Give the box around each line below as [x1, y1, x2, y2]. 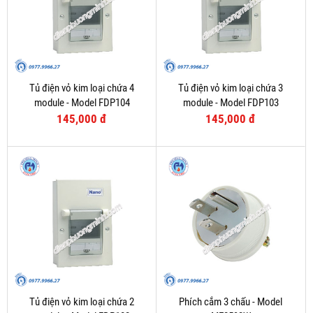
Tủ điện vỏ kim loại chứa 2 [29, 296, 134, 309]
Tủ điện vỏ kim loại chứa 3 [178, 82, 283, 95]
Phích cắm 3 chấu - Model [179, 296, 282, 309]
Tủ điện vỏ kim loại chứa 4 [29, 82, 134, 95]
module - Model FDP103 [182, 96, 279, 110]
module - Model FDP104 [34, 96, 130, 110]
